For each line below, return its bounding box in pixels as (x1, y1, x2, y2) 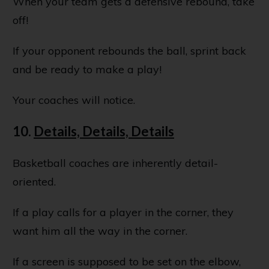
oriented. (13, 174, 56, 189)
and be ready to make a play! (13, 62, 162, 76)
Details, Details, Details (34, 122, 174, 139)
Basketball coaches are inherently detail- (13, 156, 218, 170)
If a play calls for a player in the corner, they (13, 205, 234, 219)
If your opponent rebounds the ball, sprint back (13, 43, 246, 58)
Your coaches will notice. (13, 92, 135, 107)
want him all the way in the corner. (13, 223, 187, 238)
